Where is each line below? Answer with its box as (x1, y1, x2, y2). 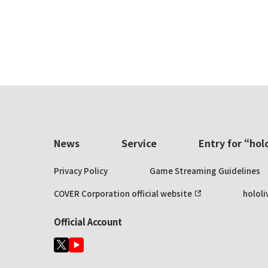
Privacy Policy (53, 165, 108, 176)
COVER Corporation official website (53, 187, 192, 199)
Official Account (53, 215, 122, 228)
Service (121, 136, 157, 150)
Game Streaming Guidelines (149, 165, 260, 176)
